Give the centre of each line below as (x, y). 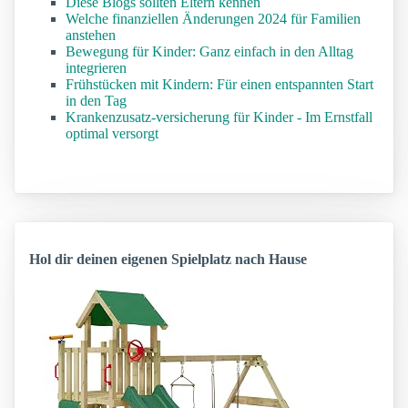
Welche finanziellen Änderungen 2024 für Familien (213, 19)
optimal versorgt (112, 134)
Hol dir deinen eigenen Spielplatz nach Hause (168, 260)
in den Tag (96, 101)
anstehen (91, 36)
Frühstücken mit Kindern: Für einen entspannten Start (219, 85)
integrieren (96, 68)
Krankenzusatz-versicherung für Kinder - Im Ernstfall (219, 117)
